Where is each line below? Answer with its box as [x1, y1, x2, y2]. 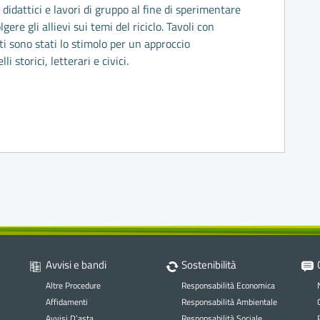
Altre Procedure [45, 278, 101, 292]
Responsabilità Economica [181, 278, 275, 292]
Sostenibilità [181, 256, 236, 273]
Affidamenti [45, 294, 88, 309]
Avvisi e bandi [45, 256, 106, 273]
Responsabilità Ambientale [181, 294, 277, 309]
